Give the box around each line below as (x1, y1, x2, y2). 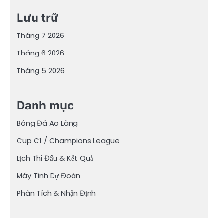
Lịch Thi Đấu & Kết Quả (17, 152, 93, 163)
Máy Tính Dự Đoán (17, 170, 80, 181)
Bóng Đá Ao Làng (17, 117, 78, 128)
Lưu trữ (17, 11, 58, 25)
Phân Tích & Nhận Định (17, 187, 96, 198)
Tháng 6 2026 (17, 48, 64, 58)
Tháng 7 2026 (17, 30, 64, 41)
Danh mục (17, 98, 74, 112)
